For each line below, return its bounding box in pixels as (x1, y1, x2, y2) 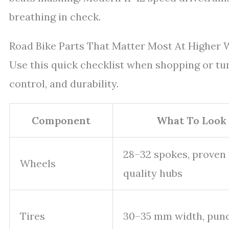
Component (32, 113, 90, 127)
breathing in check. (9, 10, 101, 23)
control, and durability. (9, 77, 119, 90)
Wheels (20, 156, 56, 170)
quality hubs (123, 166, 182, 179)
